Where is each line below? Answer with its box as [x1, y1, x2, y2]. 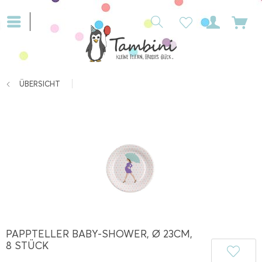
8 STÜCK [6, 239, 49, 253]
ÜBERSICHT [19, 79, 60, 88]
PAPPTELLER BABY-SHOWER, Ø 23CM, [6, 227, 192, 241]
